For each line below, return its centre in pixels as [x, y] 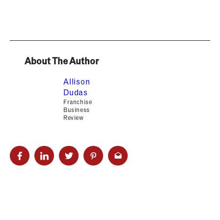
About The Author [62, 61]
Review [74, 118]
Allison [77, 82]
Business [77, 110]
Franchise [78, 102]
